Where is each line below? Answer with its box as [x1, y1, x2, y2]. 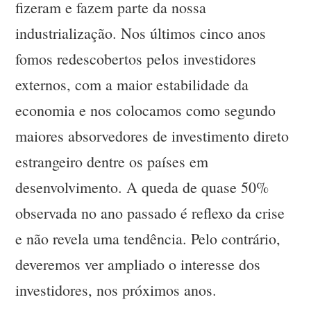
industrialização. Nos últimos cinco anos [15, 23, 267, 44]
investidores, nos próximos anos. [15, 280, 217, 301]
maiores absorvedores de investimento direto [15, 126, 289, 146]
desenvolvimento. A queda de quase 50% [15, 177, 269, 198]
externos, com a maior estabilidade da [15, 74, 249, 95]
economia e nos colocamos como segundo [15, 100, 276, 121]
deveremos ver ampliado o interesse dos [15, 254, 261, 275]
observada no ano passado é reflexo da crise [15, 203, 285, 224]
